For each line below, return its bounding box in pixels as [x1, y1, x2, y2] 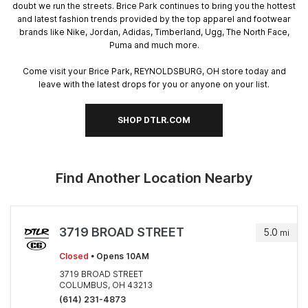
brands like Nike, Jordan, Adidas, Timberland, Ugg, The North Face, [19, 26, 289, 37]
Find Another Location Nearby [55, 170, 253, 187]
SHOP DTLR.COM [118, 115, 190, 126]
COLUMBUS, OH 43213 [59, 280, 153, 291]
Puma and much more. [109, 39, 199, 50]
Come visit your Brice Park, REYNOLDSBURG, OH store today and [22, 65, 286, 76]
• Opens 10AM [89, 251, 149, 262]
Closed [59, 251, 89, 262]
